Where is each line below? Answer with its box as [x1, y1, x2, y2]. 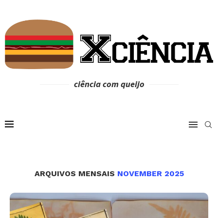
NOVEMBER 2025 [117, 169, 184, 178]
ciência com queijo [73, 78, 145, 90]
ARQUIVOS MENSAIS [34, 169, 117, 178]
